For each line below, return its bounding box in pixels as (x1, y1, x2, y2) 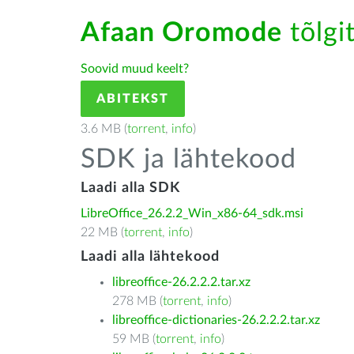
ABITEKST (96, 92, 169, 105)
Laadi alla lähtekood (81, 250, 220, 264)
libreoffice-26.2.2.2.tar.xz (112, 276, 250, 288)
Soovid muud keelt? (81, 62, 189, 75)
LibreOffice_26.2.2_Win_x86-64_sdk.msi (81, 207, 303, 220)
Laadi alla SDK (81, 181, 180, 195)
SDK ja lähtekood (81, 146, 296, 173)
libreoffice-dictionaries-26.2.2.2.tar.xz (112, 314, 320, 326)
